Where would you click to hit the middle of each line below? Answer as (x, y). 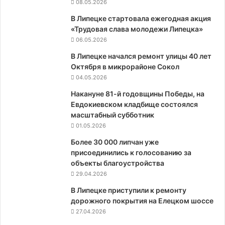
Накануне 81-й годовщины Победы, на (138, 93)
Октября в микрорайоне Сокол (125, 66)
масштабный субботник (113, 115)
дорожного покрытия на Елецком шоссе (142, 200)
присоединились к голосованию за (131, 152)
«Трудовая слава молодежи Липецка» (137, 29)
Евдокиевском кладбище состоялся (134, 104)
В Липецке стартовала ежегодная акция (141, 18)
